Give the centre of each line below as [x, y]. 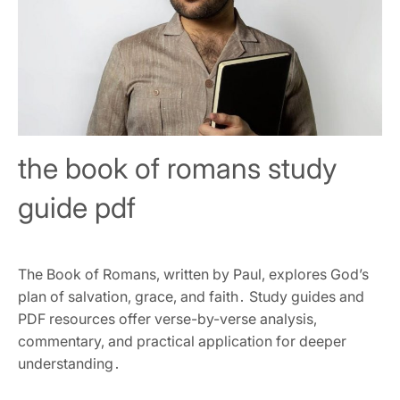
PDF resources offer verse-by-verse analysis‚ [167, 318]
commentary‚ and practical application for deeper [182, 341]
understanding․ [69, 363]
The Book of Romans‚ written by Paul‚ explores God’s [193, 274]
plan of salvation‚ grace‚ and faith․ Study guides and [191, 296]
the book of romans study [177, 168]
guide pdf [77, 207]
